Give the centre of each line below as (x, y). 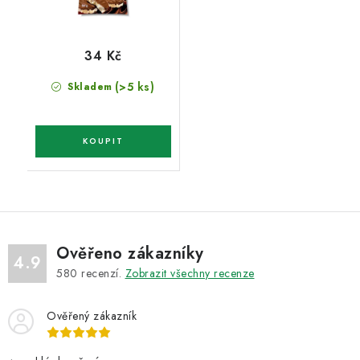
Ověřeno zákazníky (130, 254)
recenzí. (101, 274)
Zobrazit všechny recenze (190, 274)
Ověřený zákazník (92, 316)
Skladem (88, 87)
